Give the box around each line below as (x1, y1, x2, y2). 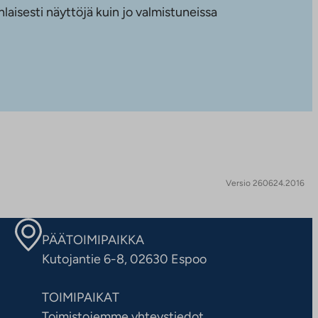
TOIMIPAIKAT (42, 289, 120, 305)
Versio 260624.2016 (226, 177, 305, 188)
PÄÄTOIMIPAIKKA (42, 231, 145, 248)
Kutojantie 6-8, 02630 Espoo (42, 251, 207, 267)
